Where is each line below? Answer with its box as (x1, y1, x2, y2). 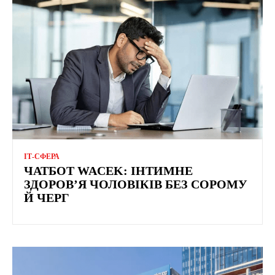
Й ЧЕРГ (24, 190, 69, 204)
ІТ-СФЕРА (24, 152, 60, 161)
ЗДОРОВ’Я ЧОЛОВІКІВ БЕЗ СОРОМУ (24, 177, 247, 191)
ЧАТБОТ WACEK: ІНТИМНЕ (24, 163, 193, 177)
